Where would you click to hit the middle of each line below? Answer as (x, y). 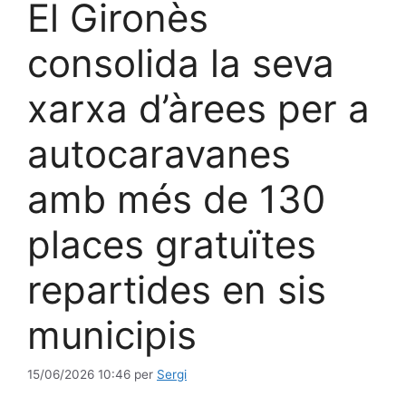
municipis (112, 334)
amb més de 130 (176, 198)
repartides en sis (177, 289)
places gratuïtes (172, 244)
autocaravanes (159, 153)
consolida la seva (181, 63)
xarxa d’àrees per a (198, 108)
